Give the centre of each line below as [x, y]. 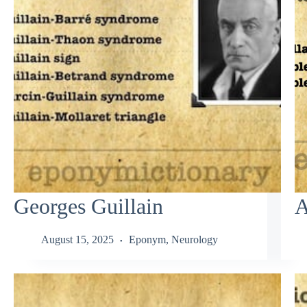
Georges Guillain [88, 206]
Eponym [147, 240]
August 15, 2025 [77, 240]
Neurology [195, 240]
